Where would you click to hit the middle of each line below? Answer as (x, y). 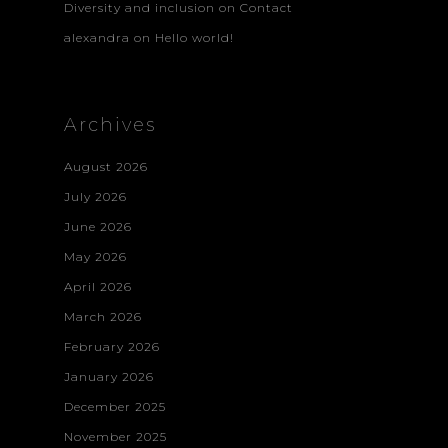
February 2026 (112, 346)
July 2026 (95, 196)
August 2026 (106, 166)
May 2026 (95, 256)
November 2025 (115, 436)
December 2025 (115, 406)
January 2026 (109, 376)
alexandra (97, 37)
